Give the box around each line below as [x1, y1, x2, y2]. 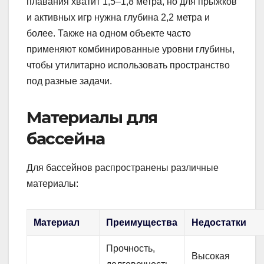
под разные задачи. [27, 76, 112, 87]
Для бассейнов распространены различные [27, 163, 219, 173]
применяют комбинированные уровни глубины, [27, 44, 235, 55]
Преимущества [106, 217, 178, 228]
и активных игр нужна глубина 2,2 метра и [27, 12, 210, 23]
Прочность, [106, 243, 156, 254]
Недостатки [192, 217, 247, 228]
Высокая [192, 251, 230, 262]
